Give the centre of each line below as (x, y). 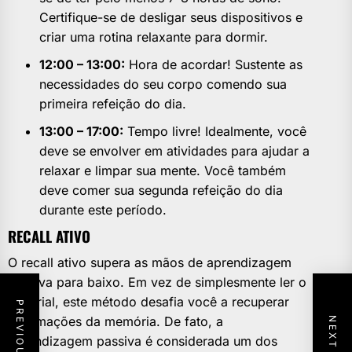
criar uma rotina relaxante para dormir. (154, 37)
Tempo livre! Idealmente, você (215, 132)
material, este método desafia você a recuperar (148, 302)
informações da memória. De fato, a (115, 322)
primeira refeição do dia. (113, 104)
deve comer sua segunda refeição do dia (161, 191)
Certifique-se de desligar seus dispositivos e (171, 18)
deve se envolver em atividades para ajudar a (174, 151)
